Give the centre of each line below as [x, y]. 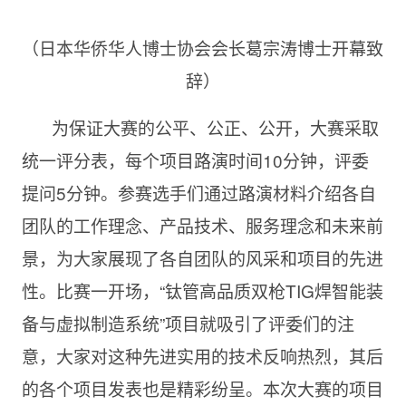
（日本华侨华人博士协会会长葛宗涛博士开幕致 [203, 48]
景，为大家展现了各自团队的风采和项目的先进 [202, 258]
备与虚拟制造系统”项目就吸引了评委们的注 [188, 323]
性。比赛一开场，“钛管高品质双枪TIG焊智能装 [202, 290]
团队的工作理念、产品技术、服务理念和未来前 [202, 225]
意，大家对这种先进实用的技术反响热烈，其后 [202, 356]
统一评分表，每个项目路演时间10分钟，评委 [195, 160]
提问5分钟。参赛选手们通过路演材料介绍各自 [198, 193]
